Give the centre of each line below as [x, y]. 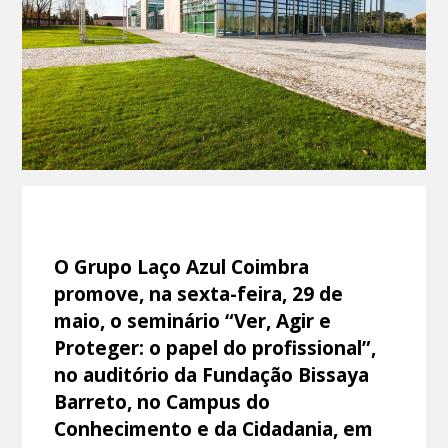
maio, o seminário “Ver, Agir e [193, 320]
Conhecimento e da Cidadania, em [214, 428]
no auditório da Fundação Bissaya [212, 374]
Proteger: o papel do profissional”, [215, 347]
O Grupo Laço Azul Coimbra [182, 266]
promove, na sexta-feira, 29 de [199, 293]
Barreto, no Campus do [162, 401]
